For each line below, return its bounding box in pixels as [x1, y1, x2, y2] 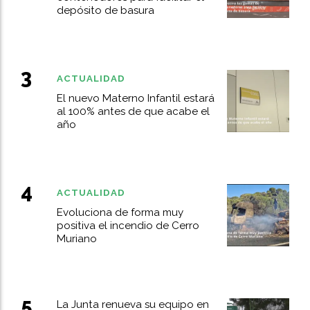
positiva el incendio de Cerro [56, 219, 199, 232]
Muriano [56, 232, 97, 246]
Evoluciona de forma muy [56, 206, 183, 219]
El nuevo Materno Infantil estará [56, 92, 215, 105]
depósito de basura [56, 4, 154, 17]
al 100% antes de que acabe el [56, 105, 210, 118]
